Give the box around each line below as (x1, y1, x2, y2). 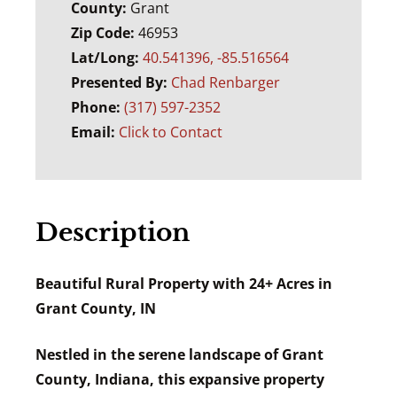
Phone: (71, 97, 124, 117)
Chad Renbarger (171, 73, 280, 92)
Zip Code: (71, 23, 138, 43)
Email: (71, 122, 119, 142)
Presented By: (71, 73, 171, 92)
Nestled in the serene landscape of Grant (35, 345, 323, 364)
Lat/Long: (71, 48, 143, 67)
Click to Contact (119, 122, 222, 142)
